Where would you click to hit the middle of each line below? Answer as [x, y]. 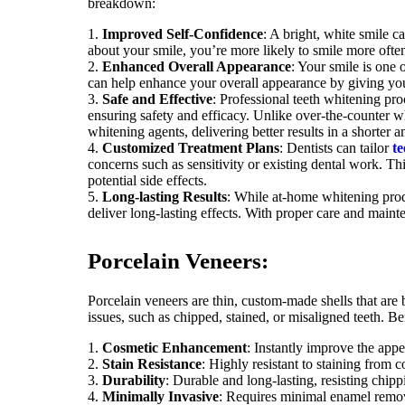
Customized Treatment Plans [191, 147]
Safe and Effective [157, 99]
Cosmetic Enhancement [174, 348]
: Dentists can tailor [336, 147]
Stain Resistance [152, 364]
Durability [134, 381]
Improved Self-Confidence [183, 33]
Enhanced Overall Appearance [197, 66]
